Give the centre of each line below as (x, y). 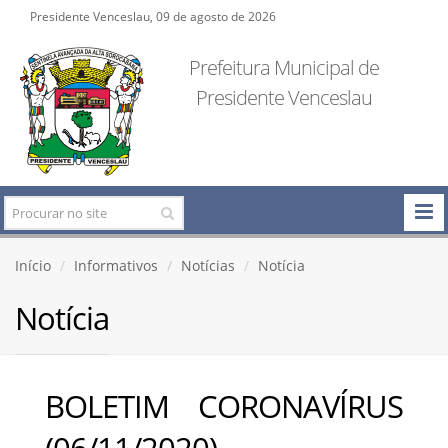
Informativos (116, 265)
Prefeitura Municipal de (283, 67)
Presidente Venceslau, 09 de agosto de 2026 (153, 16)
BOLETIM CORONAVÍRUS (224, 405)
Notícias (208, 265)
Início (33, 265)
